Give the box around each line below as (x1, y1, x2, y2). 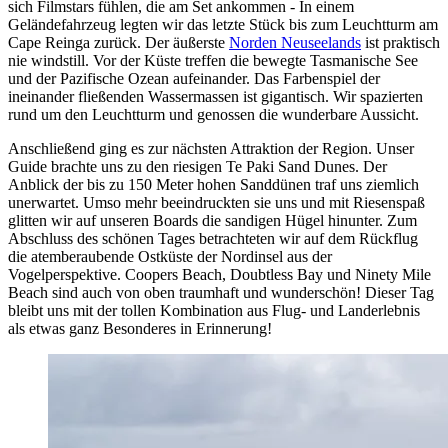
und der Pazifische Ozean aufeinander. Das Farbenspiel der (8, 70, 380, 88)
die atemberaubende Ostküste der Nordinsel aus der (8, 248, 332, 266)
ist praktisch (361, 34, 440, 52)
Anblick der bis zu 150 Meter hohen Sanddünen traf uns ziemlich (8, 176, 419, 194)
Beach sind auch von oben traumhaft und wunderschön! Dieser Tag (8, 284, 434, 302)
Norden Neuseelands (229, 34, 361, 52)
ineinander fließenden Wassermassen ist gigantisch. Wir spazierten (8, 88, 423, 106)
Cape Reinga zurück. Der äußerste (8, 34, 229, 52)
